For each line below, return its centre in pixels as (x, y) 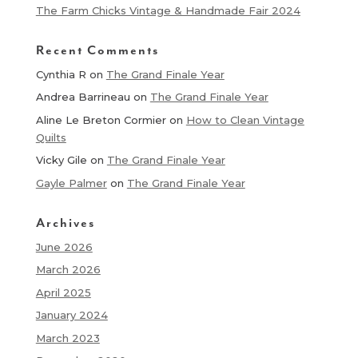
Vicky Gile (61, 160)
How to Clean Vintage (245, 119)
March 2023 (68, 338)
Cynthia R (61, 74)
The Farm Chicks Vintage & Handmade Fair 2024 (168, 10)
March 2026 (68, 270)
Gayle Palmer (71, 183)
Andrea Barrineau (83, 97)
